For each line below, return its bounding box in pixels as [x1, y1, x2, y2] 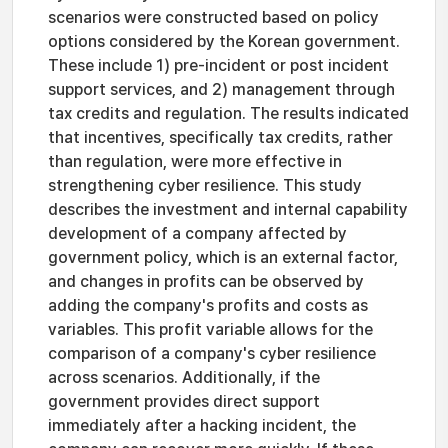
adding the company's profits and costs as [48, 296, 368, 315]
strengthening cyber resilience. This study [48, 176, 362, 195]
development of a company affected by [48, 224, 347, 243]
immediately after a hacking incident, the [48, 416, 356, 435]
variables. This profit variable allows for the [48, 320, 373, 339]
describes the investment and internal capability [48, 200, 408, 219]
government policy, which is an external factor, [48, 248, 398, 267]
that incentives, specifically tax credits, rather [48, 128, 393, 147]
